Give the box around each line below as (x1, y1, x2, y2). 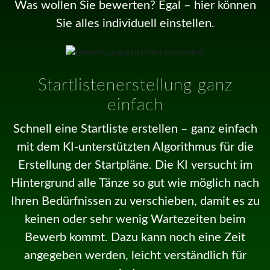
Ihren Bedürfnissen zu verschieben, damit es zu (10, 195, 260, 207)
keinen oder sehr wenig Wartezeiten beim (25, 213, 245, 225)
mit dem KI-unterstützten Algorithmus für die (16, 140, 254, 153)
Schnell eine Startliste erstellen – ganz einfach (13, 122, 257, 135)
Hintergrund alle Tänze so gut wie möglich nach (11, 177, 259, 189)
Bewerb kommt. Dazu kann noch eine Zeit (25, 231, 245, 243)
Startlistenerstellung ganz (37, 76, 233, 93)
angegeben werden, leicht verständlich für (24, 249, 246, 262)
